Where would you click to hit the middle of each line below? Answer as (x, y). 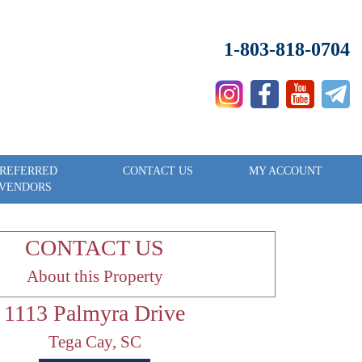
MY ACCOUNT (286, 171)
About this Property (95, 276)
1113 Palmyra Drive (95, 313)
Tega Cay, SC (95, 342)
